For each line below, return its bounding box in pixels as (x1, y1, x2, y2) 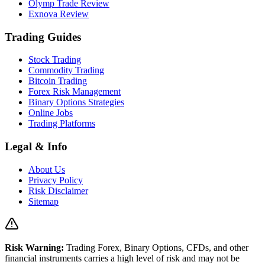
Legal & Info (5, 140, 67, 153)
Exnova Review (28, 9, 89, 19)
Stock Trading (28, 54, 81, 65)
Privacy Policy (28, 174, 83, 185)
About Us (28, 164, 65, 174)
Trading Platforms (28, 118, 95, 129)
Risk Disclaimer (28, 185, 88, 196)
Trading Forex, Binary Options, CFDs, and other (66, 242, 248, 253)
